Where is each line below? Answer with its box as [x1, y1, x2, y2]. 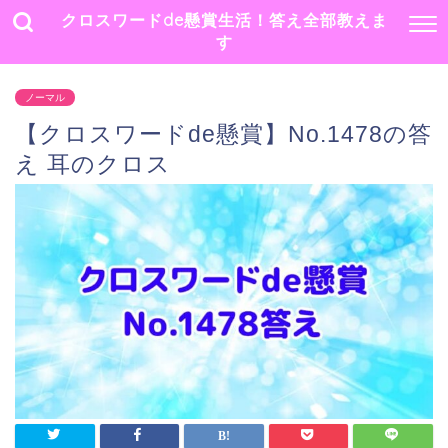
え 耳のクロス [15, 151, 171, 177]
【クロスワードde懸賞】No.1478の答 [15, 121, 432, 147]
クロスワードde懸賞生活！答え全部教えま [60, 10, 388, 30]
